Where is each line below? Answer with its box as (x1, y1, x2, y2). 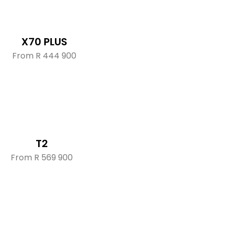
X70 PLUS (21, 35, 67, 49)
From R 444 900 (12, 50, 76, 62)
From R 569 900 (11, 152, 73, 163)
